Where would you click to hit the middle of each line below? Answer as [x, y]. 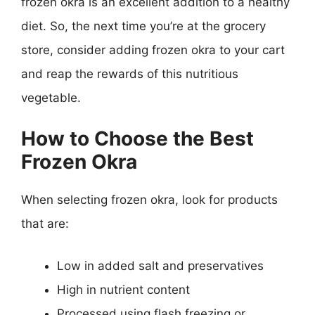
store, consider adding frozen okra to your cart [153, 50]
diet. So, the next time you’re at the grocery [143, 26]
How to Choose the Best [137, 139]
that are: [45, 224]
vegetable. [51, 97]
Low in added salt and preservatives [160, 265]
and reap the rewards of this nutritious [130, 73]
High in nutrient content [123, 289]
